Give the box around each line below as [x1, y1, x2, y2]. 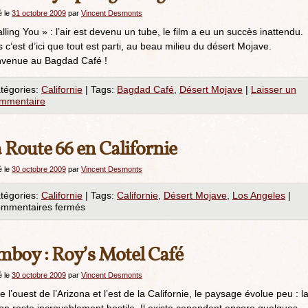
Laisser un [251, 84, 296, 95]
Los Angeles [232, 190, 285, 201]
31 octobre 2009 [12, 9, 66, 17]
